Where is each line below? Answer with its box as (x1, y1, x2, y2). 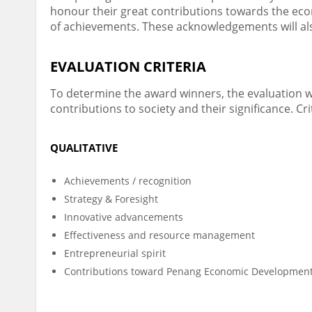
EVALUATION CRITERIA (50, 57, 206, 76)
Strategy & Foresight (64, 192, 158, 205)
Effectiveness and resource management (64, 228, 255, 242)
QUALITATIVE (50, 141, 118, 155)
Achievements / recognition (64, 174, 192, 187)
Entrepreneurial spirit (64, 247, 166, 260)
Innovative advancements (64, 210, 183, 224)
